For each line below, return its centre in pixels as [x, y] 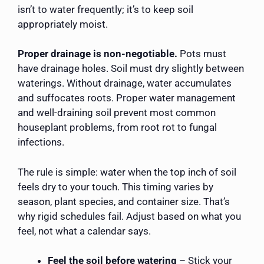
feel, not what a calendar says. [84, 231]
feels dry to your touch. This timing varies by [115, 187]
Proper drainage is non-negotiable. [98, 54]
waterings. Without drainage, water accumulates [125, 83]
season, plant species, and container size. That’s [124, 201]
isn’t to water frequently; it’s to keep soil [105, 9]
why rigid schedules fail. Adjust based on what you [129, 216]
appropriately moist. [63, 24]
